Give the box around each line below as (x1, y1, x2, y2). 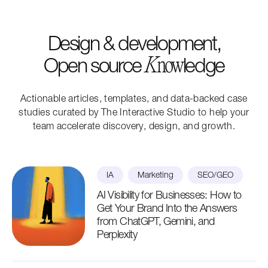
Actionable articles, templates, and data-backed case (20, 92, 248, 104)
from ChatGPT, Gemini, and (97, 214, 215, 228)
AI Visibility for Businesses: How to (97, 188, 242, 202)
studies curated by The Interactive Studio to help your (19, 106, 249, 118)
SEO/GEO (197, 169, 234, 180)
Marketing (138, 169, 174, 180)
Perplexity (97, 227, 137, 241)
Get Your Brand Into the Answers (97, 201, 237, 215)
